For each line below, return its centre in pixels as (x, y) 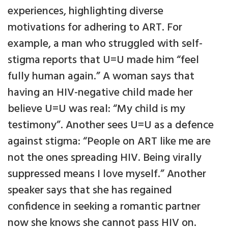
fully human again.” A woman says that (101, 76)
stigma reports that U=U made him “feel (103, 60)
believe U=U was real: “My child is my (96, 109)
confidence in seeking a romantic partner (104, 207)
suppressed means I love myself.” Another (107, 174)
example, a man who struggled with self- (105, 44)
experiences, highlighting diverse (85, 11)
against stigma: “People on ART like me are (109, 141)
